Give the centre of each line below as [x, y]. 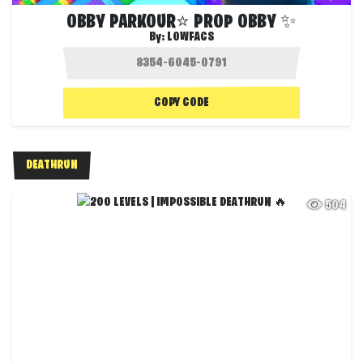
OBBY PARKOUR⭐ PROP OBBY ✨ [181, 23]
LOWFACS [190, 38]
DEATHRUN [52, 165]
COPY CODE [181, 102]
